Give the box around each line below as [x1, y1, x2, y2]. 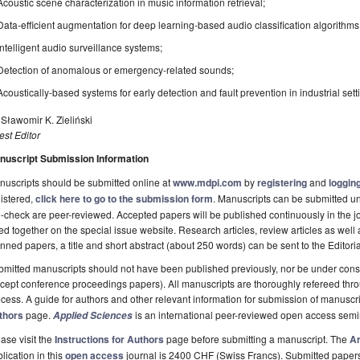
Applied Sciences [53, 309, 133, 323]
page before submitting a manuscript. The [164, 332, 350, 346]
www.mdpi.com [173, 175, 242, 190]
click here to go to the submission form [35, 191, 213, 207]
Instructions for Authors [55, 332, 164, 347]
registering [257, 175, 307, 190]
